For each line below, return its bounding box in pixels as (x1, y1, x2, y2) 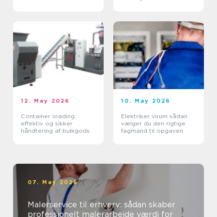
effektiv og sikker (21, 120, 73, 127)
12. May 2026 (21, 97, 70, 104)
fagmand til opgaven (121, 127, 183, 134)
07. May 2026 (28, 179, 78, 186)
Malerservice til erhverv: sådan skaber (28, 200, 175, 209)
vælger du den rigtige (121, 120, 186, 127)
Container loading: (21, 112, 76, 120)
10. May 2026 (121, 97, 171, 104)
